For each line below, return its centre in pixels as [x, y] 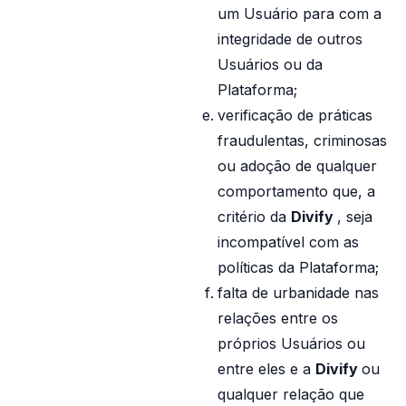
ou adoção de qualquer [297, 166]
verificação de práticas [295, 115]
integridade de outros [290, 39]
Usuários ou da [270, 64]
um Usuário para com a [300, 14]
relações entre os [278, 318]
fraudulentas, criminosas [302, 140]
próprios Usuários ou [291, 343]
